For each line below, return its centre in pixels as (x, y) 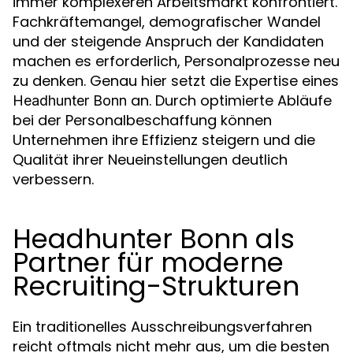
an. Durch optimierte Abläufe (229, 100)
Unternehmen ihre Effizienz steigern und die (164, 140)
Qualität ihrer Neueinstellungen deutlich (150, 160)
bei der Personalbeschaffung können (142, 120)
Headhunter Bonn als (154, 239)
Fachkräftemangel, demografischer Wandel (167, 22)
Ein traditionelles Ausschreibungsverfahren (162, 327)
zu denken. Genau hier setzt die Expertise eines (176, 81)
